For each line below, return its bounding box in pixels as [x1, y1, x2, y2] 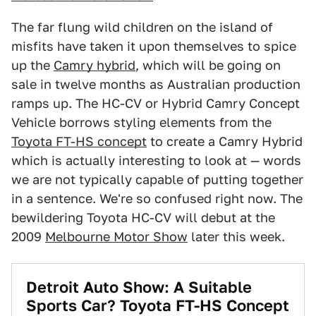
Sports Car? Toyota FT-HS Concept [26, 296, 289, 315]
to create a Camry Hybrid [147, 134, 303, 149]
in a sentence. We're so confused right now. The [11, 191, 303, 206]
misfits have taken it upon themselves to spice [11, 39, 296, 54]
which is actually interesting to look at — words [11, 153, 301, 168]
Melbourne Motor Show [45, 229, 188, 244]
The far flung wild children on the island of [11, 20, 273, 35]
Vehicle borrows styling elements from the [11, 115, 272, 130]
